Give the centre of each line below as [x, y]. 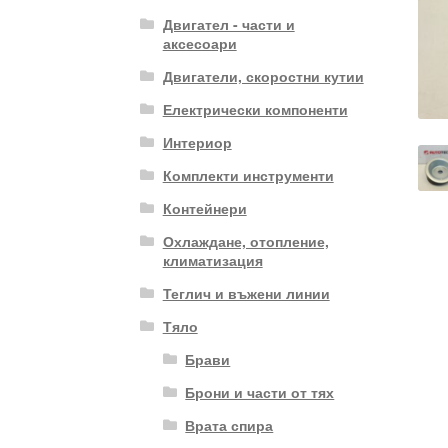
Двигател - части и [228, 23]
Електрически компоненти [255, 108]
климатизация [212, 259]
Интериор [197, 141]
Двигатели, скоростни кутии [263, 75]
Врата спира [229, 424]
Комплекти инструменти [248, 174]
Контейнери [204, 207]
